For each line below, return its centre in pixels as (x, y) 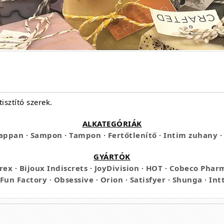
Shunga (187, 179)
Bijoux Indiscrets (53, 168)
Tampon (85, 135)
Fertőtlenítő (132, 135)
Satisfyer (148, 179)
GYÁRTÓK (112, 156)
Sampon (46, 135)
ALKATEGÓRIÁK (112, 123)
